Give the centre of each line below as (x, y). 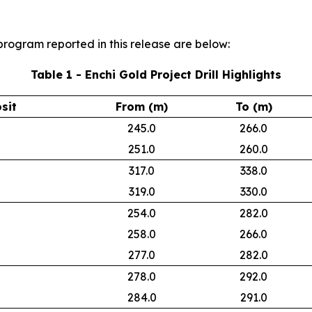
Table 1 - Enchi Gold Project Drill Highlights (156, 75)
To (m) (253, 107)
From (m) (142, 107)
